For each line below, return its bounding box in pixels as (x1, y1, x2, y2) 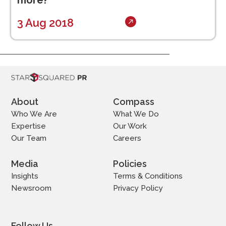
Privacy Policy (112, 183, 163, 193)
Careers (112, 133, 141, 143)
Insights (11, 171, 39, 181)
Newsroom (11, 183, 52, 193)
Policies (112, 158, 147, 169)
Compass (112, 96, 154, 107)
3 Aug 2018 (17, 16, 74, 30)
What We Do (112, 109, 159, 119)
